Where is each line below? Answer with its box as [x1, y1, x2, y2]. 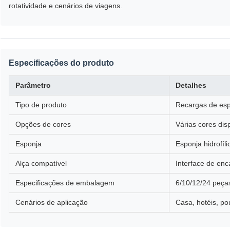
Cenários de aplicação [15, 198, 88, 207]
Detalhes [176, 81, 206, 90]
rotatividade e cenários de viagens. [9, 2, 122, 10]
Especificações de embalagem [15, 179, 114, 187]
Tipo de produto [15, 101, 67, 109]
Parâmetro [15, 81, 51, 90]
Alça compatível [15, 159, 67, 168]
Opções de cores [15, 120, 71, 129]
